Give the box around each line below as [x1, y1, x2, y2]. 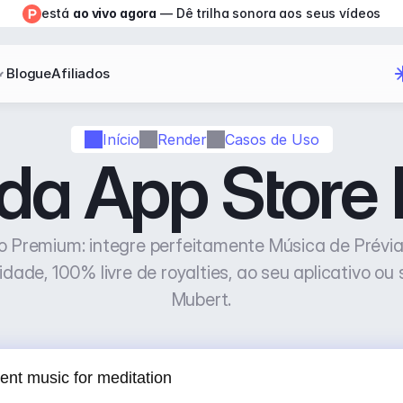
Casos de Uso [224, 130, 319, 148]
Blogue [6, 65, 52, 82]
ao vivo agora [73, 5, 157, 21]
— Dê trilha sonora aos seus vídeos [157, 5, 381, 21]
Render [157, 130, 207, 148]
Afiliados [51, 65, 110, 82]
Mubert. [171, 289, 232, 310]
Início [102, 130, 139, 148]
